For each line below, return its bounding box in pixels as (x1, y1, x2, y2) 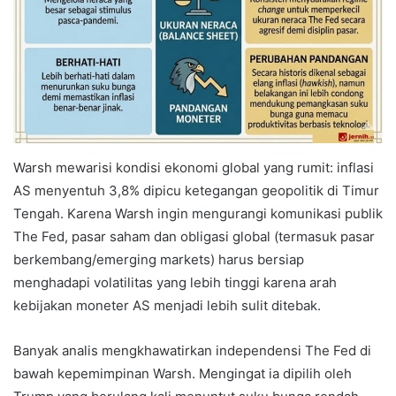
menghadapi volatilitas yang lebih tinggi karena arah (13, 274, 337, 292)
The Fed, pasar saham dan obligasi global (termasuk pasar (13, 228, 375, 246)
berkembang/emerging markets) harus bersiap (13, 251, 304, 269)
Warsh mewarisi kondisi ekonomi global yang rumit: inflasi (13, 159, 374, 177)
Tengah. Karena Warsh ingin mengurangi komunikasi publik (13, 205, 383, 223)
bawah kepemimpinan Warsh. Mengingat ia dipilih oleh (13, 365, 352, 383)
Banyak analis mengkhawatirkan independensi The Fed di (13, 342, 371, 360)
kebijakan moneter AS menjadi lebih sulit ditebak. (13, 297, 321, 315)
